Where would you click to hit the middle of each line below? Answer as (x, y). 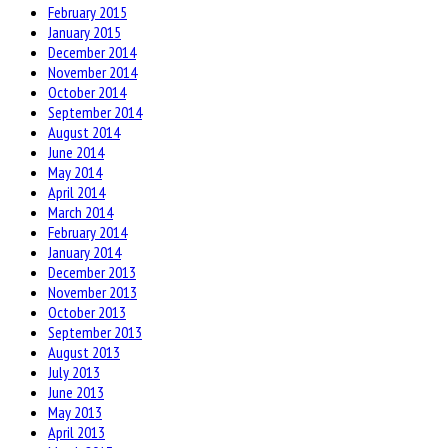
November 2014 (92, 72)
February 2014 (87, 232)
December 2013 (92, 272)
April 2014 (76, 192)
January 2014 (84, 252)
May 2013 (75, 412)
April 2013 (76, 432)
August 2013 (84, 352)
